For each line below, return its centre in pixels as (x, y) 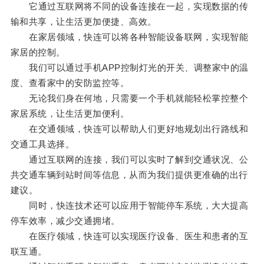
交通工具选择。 (42, 144)
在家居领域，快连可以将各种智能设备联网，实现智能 (129, 37)
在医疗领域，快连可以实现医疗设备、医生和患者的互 (129, 236)
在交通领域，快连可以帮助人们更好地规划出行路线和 (129, 129)
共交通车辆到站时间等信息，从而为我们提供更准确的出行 (129, 175)
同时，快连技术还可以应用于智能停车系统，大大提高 (129, 206)
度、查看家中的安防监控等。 (70, 83)
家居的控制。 (38, 52)
